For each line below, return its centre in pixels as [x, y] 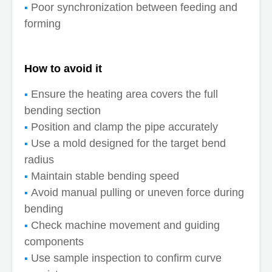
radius [39, 159]
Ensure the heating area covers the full [124, 94]
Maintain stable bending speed [105, 176]
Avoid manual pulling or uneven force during [138, 192]
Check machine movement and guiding [125, 225]
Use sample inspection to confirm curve [126, 258]
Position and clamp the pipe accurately [124, 127]
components [54, 241]
